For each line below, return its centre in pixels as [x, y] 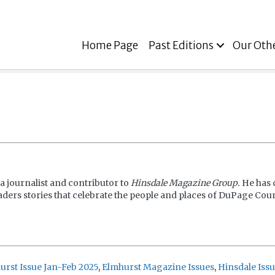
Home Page [110, 45]
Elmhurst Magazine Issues [158, 267]
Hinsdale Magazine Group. [185, 183]
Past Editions [181, 45]
